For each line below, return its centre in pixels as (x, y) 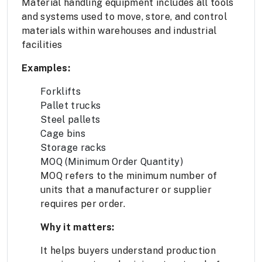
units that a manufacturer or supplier (126, 190)
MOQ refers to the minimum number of (129, 176)
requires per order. (83, 204)
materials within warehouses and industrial (119, 31)
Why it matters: (77, 227)
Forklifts (61, 92)
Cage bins (63, 134)
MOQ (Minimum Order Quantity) (112, 162)
